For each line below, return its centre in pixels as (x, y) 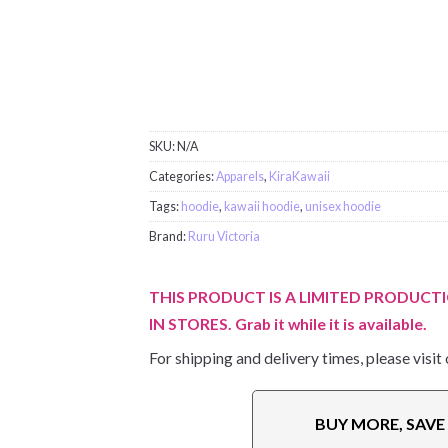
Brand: (169, 237)
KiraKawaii (300, 177)
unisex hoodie (343, 207)
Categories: (183, 177)
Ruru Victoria (224, 237)
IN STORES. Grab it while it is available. (288, 324)
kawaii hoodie (262, 207)
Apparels (240, 177)
